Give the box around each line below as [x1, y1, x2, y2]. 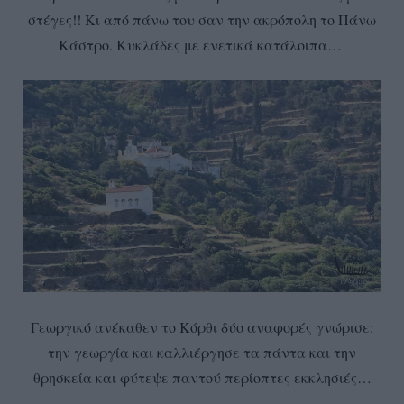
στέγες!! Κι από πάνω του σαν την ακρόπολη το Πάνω [28, 10, 376, 30]
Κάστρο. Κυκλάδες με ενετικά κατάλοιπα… [58, 35, 346, 55]
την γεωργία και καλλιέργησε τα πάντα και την [48, 342, 356, 362]
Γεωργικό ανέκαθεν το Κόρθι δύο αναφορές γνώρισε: [31, 317, 373, 336]
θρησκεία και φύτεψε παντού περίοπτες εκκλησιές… [32, 367, 372, 387]
